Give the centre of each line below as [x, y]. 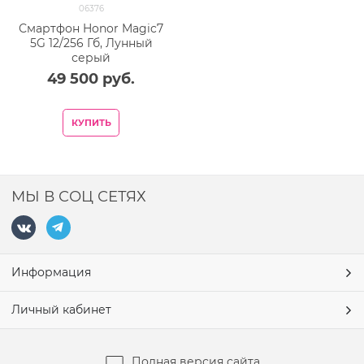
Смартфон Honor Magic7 [91, 28]
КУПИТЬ [91, 122]
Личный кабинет [61, 310]
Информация [51, 273]
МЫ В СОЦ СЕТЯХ [79, 197]
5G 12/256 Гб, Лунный [91, 43]
